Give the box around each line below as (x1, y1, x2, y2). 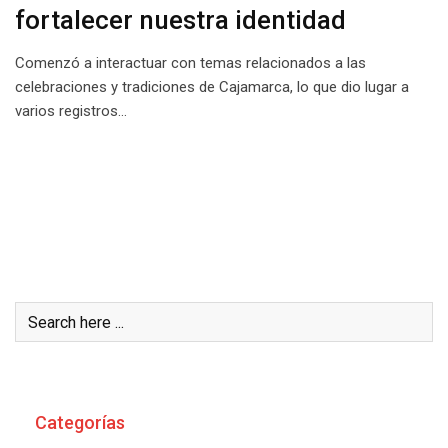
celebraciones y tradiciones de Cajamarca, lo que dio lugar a (15, 78, 409, 96)
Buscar (35, 241, 92, 262)
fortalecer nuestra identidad (15, 5, 346, 35)
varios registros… (15, 102, 127, 120)
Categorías (35, 412, 125, 433)
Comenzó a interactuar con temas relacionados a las (15, 54, 366, 72)
